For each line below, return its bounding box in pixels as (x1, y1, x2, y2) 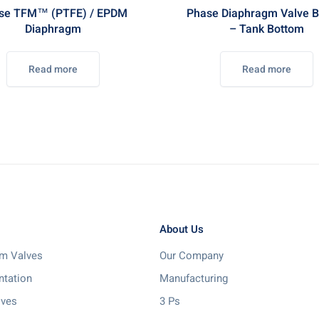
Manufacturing (159, 271, 228, 286)
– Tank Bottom (229, 21, 304, 38)
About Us (159, 221, 204, 237)
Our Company (159, 248, 224, 263)
